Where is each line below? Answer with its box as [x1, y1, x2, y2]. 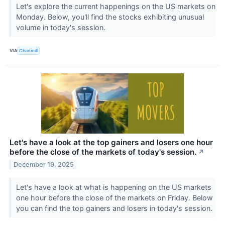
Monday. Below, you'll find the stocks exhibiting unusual [16, 12, 204, 21]
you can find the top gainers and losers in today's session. [16, 204, 214, 213]
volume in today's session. [16, 23, 107, 32]
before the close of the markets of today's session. [10, 147, 196, 157]
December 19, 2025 [14, 160, 74, 168]
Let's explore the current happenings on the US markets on [16, 2, 215, 11]
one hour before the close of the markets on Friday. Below [16, 193, 213, 202]
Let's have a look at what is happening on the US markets [16, 183, 211, 192]
